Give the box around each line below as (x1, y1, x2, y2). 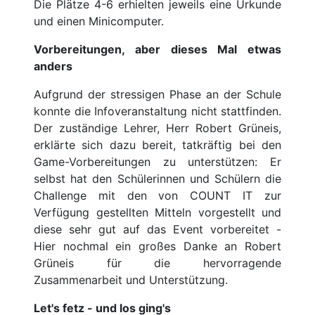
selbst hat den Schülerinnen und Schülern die (34, 171, 281, 186)
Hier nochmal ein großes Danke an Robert (34, 238, 281, 253)
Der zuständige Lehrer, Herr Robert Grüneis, (34, 120, 281, 135)
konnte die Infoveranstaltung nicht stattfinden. (34, 103, 281, 118)
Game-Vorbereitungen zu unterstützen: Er (34, 154, 281, 169)
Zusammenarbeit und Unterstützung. (34, 272, 228, 287)
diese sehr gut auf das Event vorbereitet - (34, 221, 281, 236)
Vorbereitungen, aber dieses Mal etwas (34, 41, 281, 56)
